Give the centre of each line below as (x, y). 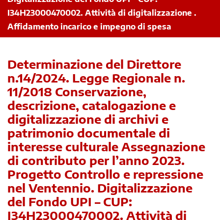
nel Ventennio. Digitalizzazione (100, 188)
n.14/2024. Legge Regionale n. (96, 78)
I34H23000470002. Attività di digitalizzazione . (102, 13)
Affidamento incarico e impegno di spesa (89, 27)
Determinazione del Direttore (94, 64)
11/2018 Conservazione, (77, 92)
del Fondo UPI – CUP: (70, 202)
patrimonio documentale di (89, 133)
